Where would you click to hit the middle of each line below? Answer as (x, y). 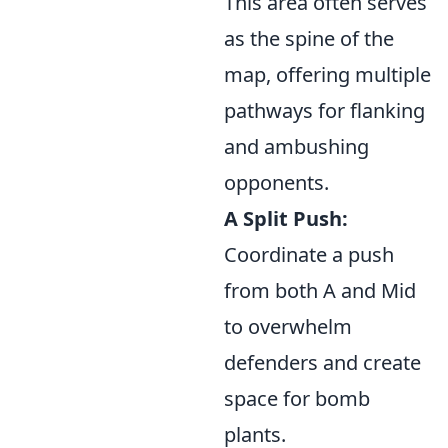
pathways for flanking (324, 110)
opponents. (276, 182)
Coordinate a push (309, 254)
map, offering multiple (327, 74)
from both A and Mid (320, 290)
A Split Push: (286, 218)
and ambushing (296, 146)
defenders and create (322, 362)
